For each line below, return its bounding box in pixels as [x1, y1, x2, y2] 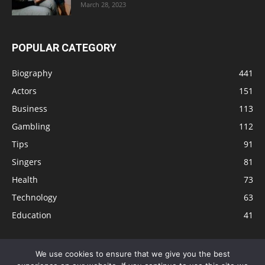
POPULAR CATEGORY [12, 41, 117, 54]
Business [12, 103, 47, 115]
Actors [12, 85, 37, 97]
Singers [12, 156, 41, 168]
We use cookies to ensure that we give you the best [35, 249, 230, 258]
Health [12, 174, 38, 186]
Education [12, 209, 51, 221]
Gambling [12, 121, 50, 132]
